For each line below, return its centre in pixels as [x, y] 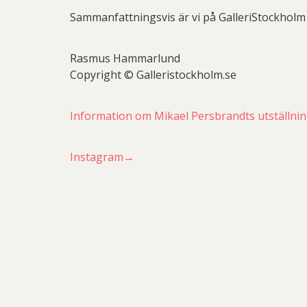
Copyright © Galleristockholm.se [153, 75]
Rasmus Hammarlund [125, 59]
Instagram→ [102, 157]
